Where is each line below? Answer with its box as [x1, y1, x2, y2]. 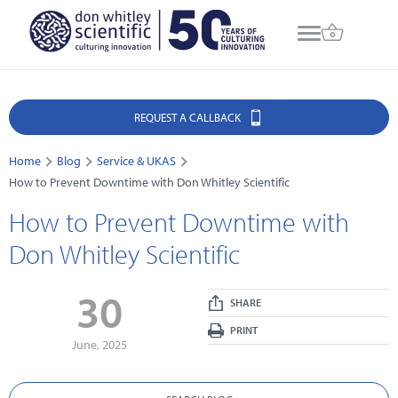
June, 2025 [72, 337, 127, 354]
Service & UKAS [97, 153, 176, 170]
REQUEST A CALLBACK [134, 110, 243, 124]
